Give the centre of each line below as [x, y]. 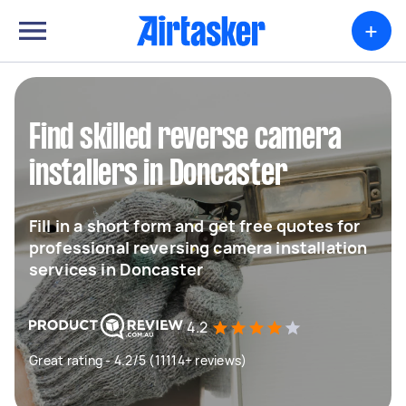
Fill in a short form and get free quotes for [195, 226]
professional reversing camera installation [198, 247]
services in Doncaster [116, 269]
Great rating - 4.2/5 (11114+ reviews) [138, 360]
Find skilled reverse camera [185, 139]
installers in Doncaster [158, 175]
